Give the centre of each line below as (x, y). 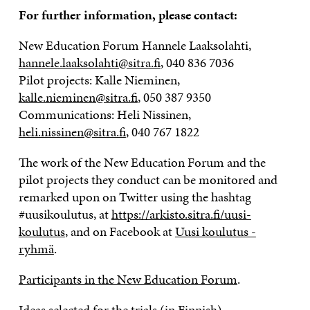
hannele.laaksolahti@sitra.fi (89, 62)
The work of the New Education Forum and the (142, 162)
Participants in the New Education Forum (128, 279)
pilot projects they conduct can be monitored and (148, 179)
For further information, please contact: (128, 15)
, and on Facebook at (120, 231)
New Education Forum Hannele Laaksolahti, (135, 45)
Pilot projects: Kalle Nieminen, (99, 80)
